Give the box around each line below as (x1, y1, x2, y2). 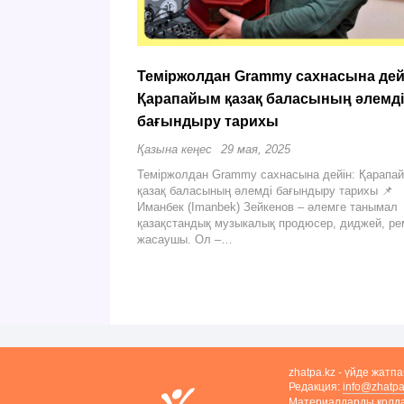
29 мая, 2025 (221, 142, 290, 156)
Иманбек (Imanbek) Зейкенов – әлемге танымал (137, 200, 398, 214)
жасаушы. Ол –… (137, 233, 233, 246)
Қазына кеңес (137, 142, 212, 156)
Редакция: (289, 381, 344, 393)
